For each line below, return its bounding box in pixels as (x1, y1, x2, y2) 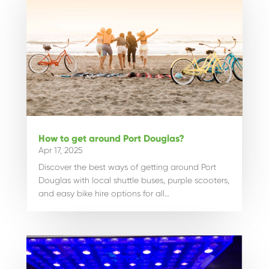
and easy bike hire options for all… (38, 189, 169, 199)
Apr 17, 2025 (38, 145, 83, 156)
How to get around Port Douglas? (38, 133, 184, 145)
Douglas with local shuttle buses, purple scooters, (38, 175, 229, 186)
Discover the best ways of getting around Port (38, 162, 216, 172)
